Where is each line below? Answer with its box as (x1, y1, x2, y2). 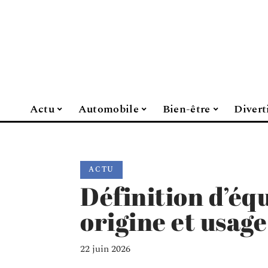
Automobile (78, 100, 139, 117)
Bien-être (162, 100, 211, 117)
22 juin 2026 (80, 242, 130, 256)
